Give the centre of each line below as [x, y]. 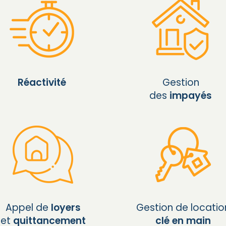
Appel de [28, 207]
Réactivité [42, 82]
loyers [66, 207]
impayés [191, 95]
